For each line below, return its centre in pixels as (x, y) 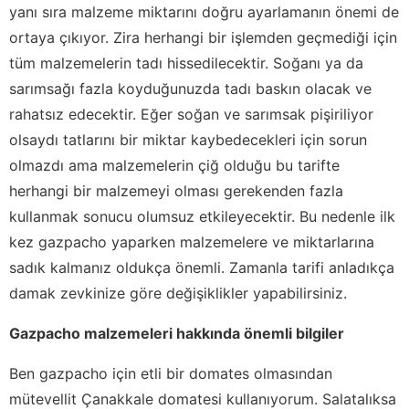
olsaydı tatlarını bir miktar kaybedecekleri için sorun (188, 139)
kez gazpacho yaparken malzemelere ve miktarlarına (192, 241)
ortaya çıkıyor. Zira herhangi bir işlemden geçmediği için (203, 37)
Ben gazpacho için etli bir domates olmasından (171, 373)
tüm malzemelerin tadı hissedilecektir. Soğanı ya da (186, 63)
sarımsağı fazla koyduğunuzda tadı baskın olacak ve (190, 88)
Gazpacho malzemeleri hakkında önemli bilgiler (177, 333)
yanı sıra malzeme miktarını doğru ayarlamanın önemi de (204, 11)
